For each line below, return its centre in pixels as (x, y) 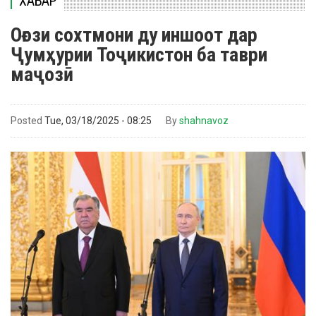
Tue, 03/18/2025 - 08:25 (98, 121)
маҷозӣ (42, 74)
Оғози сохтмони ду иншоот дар (134, 35)
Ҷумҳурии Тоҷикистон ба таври (139, 55)
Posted (26, 121)
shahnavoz (204, 121)
